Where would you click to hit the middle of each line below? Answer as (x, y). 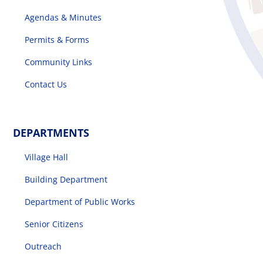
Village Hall (47, 157)
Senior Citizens (54, 224)
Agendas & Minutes (63, 17)
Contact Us (46, 84)
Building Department (66, 179)
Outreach (43, 246)
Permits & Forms (57, 39)
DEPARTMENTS (51, 132)
